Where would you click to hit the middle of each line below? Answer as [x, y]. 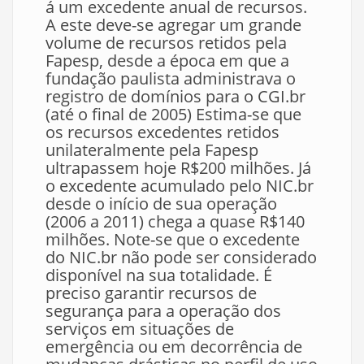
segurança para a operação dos [163, 311]
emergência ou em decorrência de [174, 347]
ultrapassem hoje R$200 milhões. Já [178, 168]
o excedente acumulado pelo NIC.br [180, 186]
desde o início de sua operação [161, 204]
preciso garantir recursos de [151, 293]
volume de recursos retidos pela [166, 43]
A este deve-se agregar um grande [173, 25]
